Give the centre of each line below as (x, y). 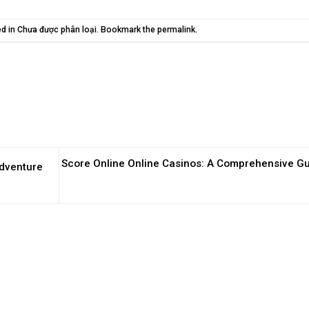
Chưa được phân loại (57, 29)
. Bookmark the (127, 29)
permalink (176, 29)
